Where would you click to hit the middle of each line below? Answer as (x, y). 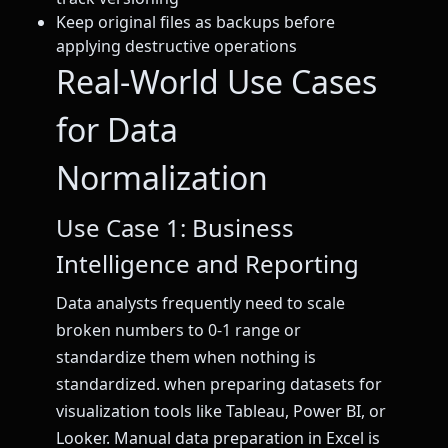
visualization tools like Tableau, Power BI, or (221, 411)
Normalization (162, 178)
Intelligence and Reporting (207, 264)
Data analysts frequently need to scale (200, 303)
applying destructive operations (176, 46)
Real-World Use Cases (216, 82)
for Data (117, 130)
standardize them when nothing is (186, 357)
